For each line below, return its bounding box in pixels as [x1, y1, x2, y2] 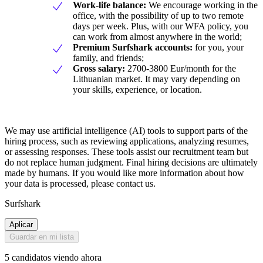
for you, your [193, 42, 244, 53]
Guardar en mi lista [9, 232, 74, 242]
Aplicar [9, 220, 33, 230]
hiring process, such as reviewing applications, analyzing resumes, [5, 136, 249, 147]
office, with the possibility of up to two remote [73, 11, 244, 21]
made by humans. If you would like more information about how [5, 168, 244, 178]
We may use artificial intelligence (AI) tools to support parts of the [5, 126, 248, 136]
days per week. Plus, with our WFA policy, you [73, 21, 248, 32]
